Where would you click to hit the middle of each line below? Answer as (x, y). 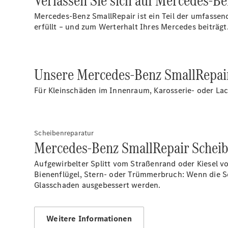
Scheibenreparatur (64, 133)
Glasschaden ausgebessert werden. (97, 185)
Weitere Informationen (89, 219)
